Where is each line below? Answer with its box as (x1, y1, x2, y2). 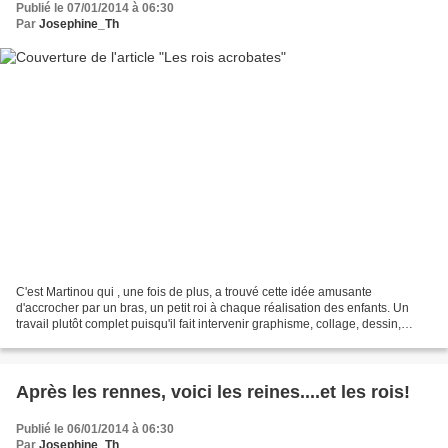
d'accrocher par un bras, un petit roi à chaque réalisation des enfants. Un (16, 300, 409, 315)
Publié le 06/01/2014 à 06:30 (16, 421, 174, 436)
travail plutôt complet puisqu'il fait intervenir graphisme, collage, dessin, (16, 316, 401, 331)
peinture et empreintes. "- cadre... (16, 332, 195, 347)
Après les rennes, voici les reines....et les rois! (16, 381, 410, 402)
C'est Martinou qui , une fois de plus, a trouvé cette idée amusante (16, 284, 372, 299)
